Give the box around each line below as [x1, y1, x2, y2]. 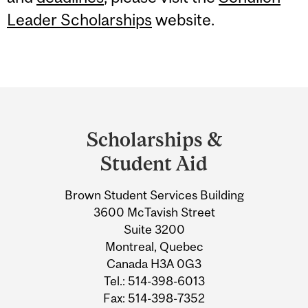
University [12, 144, 117, 170]
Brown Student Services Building [64, 187, 244, 202]
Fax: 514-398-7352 [103, 290, 205, 305]
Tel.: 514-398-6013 [103, 273, 205, 288]
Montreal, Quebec [104, 239, 203, 254]
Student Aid [100, 152, 208, 175]
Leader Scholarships [7, 10, 152, 30]
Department [12, 90, 134, 116]
